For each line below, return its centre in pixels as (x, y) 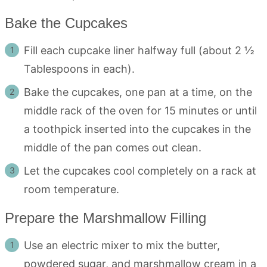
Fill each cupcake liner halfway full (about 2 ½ (139, 51)
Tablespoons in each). (79, 69)
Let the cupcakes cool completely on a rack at (140, 171)
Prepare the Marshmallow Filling (105, 218)
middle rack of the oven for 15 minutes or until (140, 111)
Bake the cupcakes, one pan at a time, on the (138, 92)
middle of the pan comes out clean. (113, 148)
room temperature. (72, 190)
